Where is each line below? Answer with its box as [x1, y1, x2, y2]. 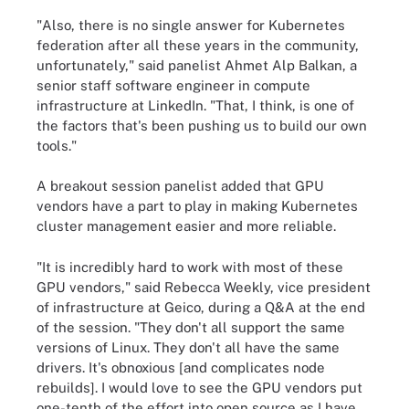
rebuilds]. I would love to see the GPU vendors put [37, 379, 362, 395]
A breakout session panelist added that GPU [37, 178, 324, 194]
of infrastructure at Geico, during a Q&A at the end [37, 299, 365, 315]
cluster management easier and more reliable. [37, 218, 336, 234]
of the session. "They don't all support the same [37, 319, 345, 335]
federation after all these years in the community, [37, 37, 359, 53]
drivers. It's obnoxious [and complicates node [37, 359, 325, 375]
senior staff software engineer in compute [37, 77, 310, 93]
